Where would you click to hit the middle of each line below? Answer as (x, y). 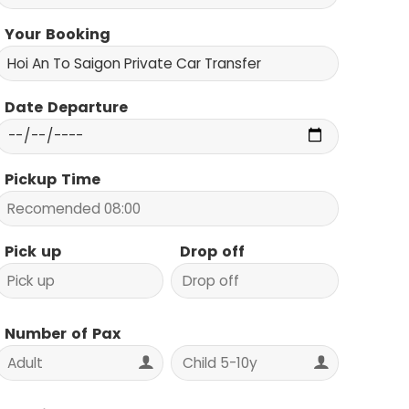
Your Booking (58, 35)
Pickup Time (53, 180)
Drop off (212, 252)
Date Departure (67, 107)
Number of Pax (63, 333)
